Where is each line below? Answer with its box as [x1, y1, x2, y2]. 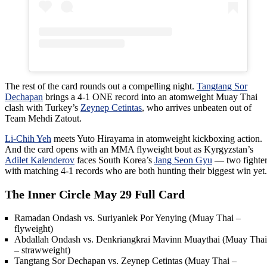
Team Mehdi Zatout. [5, 113, 82, 123]
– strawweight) [14, 244, 70, 255]
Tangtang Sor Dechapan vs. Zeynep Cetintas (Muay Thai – [14, 255, 237, 266]
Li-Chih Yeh [5, 133, 51, 144]
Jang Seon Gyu [154, 154, 212, 165]
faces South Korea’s [74, 154, 154, 165]
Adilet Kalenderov [5, 154, 74, 165]
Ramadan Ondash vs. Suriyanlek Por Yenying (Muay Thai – [14, 212, 241, 223]
